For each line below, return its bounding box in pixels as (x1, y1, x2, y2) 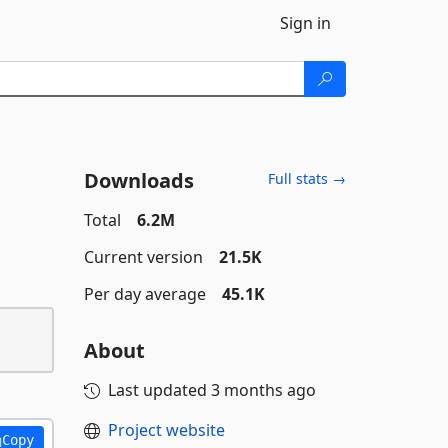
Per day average (83, 283, 206, 305)
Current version (83, 246, 203, 268)
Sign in (280, 12, 331, 34)
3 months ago (210, 379, 316, 401)
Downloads (83, 167, 194, 194)
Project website (107, 419, 225, 441)
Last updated (107, 379, 211, 401)
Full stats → (268, 169, 346, 188)
